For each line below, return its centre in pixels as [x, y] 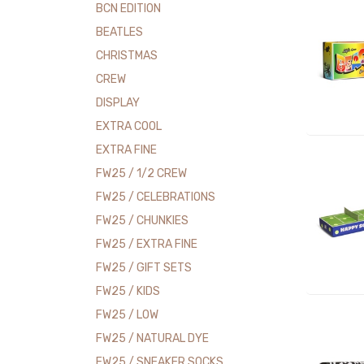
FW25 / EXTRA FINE [147, 245]
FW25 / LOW [128, 315]
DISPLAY [118, 103]
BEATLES [120, 32]
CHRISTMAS [127, 56]
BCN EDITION [129, 9]
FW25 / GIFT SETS [144, 268]
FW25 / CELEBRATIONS [156, 197]
